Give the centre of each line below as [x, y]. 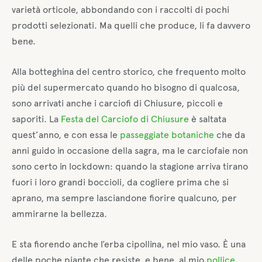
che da [230, 135]
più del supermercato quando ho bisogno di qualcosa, [126, 88]
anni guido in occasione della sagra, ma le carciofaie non [130, 151]
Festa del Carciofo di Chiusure [125, 119]
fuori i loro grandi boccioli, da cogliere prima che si [120, 182]
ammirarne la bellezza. [59, 214]
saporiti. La [36, 119]
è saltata [208, 119]
